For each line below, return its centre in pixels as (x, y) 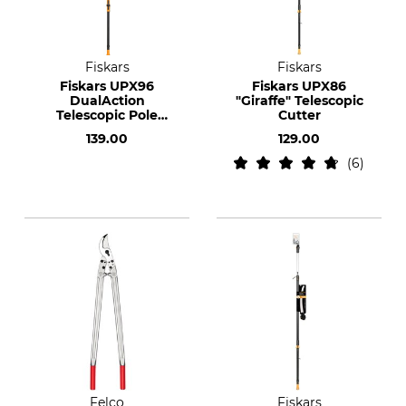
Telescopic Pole (107, 115)
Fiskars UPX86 (299, 86)
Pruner (107, 130)
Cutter (299, 115)
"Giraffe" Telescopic (299, 101)
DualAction (107, 101)
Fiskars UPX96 (107, 86)
